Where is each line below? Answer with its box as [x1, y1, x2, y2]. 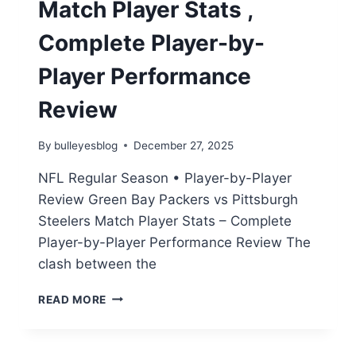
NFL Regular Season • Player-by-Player [38, 169, 292, 186]
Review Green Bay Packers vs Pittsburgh [38, 191, 298, 207]
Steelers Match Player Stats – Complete [38, 212, 292, 229]
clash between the [38, 255, 157, 272]
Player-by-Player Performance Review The [38, 234, 311, 250]
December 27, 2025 [133, 138, 234, 152]
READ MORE [38, 292, 107, 306]
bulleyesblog [54, 138, 118, 152]
